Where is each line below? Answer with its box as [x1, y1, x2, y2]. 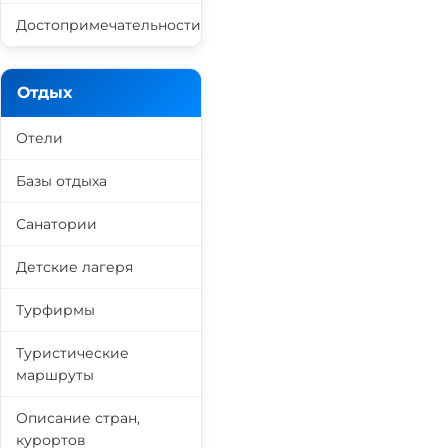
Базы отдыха [16, 172, 107, 190]
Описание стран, [16, 409, 140, 427]
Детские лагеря [16, 258, 133, 276]
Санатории [16, 215, 97, 233]
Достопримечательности [16, 16, 201, 34]
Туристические [16, 344, 129, 362]
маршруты [16, 366, 94, 384]
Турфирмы [16, 301, 95, 319]
